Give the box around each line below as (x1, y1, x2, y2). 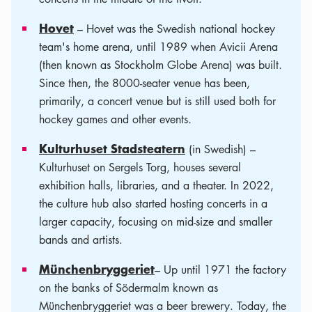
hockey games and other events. (39, 111, 192, 127)
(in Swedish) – (185, 141, 256, 157)
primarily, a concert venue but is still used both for (39, 93, 276, 109)
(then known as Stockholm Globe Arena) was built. (39, 57, 282, 72)
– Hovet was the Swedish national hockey (74, 21, 275, 36)
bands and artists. (39, 232, 123, 247)
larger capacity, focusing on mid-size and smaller (39, 214, 272, 229)
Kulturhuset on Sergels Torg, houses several (39, 159, 241, 175)
